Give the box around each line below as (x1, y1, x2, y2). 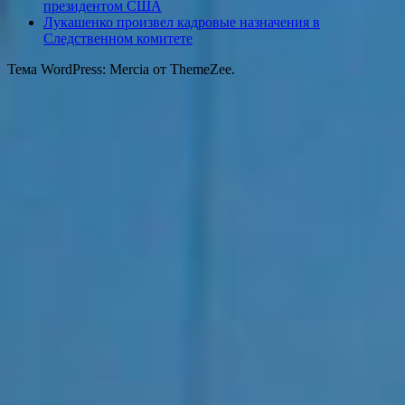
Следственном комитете (43, 31, 193, 47)
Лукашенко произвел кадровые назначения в (43, 14, 320, 31)
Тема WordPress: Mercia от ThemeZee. (7, 61, 235, 78)
